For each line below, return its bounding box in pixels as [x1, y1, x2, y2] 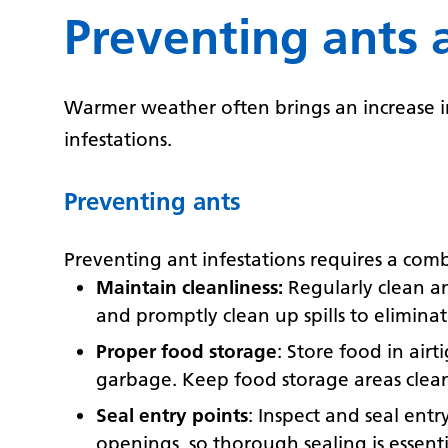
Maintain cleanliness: [96, 276, 283, 299]
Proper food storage [96, 340, 277, 363]
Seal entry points [96, 404, 248, 427]
